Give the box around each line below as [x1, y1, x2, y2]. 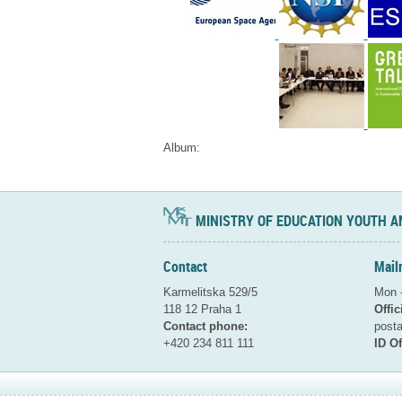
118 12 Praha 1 [163, 301, 241, 316]
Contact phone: [163, 319, 248, 333]
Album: [163, 140, 200, 154]
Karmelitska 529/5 [163, 284, 258, 299]
